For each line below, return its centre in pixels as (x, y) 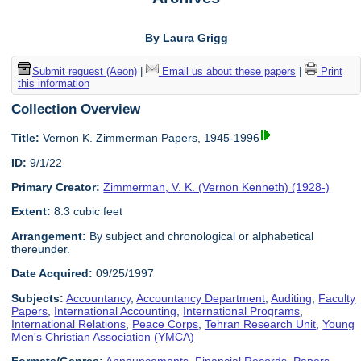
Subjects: (38, 298)
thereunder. (41, 249)
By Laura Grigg (186, 38)
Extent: (31, 212)
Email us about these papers (227, 71)
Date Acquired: (52, 274)
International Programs (242, 311)
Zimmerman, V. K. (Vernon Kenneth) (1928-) (217, 187)
